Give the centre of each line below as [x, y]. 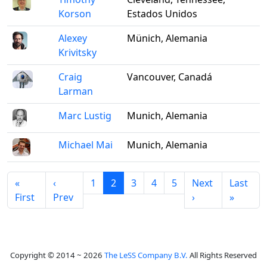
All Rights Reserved [222, 255]
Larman [76, 91]
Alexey [73, 38]
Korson [75, 14]
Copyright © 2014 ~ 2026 [57, 255]
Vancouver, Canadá [170, 77]
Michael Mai [86, 145]
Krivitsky [77, 52]
